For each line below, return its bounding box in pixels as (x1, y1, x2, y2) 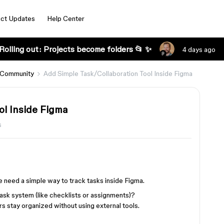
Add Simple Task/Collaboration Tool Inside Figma (43, 69, 192, 77)
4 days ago (182, 45, 215, 53)
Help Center (46, 14, 84, 22)
